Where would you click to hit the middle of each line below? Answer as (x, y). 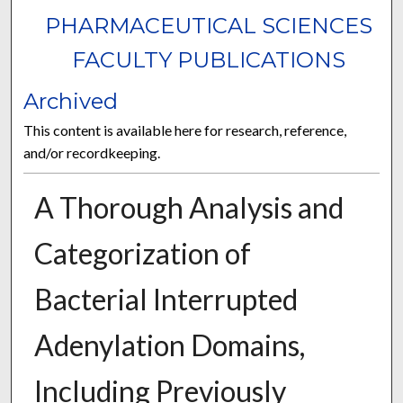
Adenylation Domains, (169, 345)
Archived (71, 102)
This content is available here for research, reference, (185, 130)
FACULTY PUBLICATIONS (208, 60)
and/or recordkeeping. (92, 153)
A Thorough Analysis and (188, 208)
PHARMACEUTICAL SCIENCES (208, 26)
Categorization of (142, 254)
